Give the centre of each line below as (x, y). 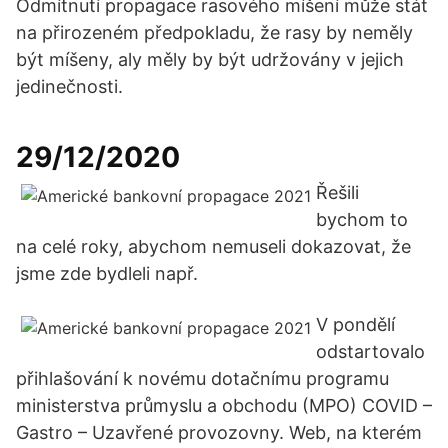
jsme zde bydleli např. (107, 273)
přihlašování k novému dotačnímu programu (202, 378)
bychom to (362, 219)
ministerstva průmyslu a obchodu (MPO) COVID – (224, 405)
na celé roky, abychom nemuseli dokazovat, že (213, 246)
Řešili (337, 192)
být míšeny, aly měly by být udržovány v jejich (210, 59)
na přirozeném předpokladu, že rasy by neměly (214, 32)
